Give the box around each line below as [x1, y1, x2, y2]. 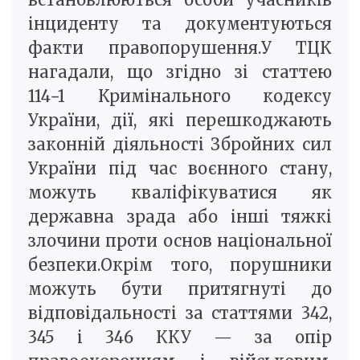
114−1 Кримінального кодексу [28, 85, 332, 106]
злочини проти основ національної [28, 230, 332, 251]
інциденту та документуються [28, 13, 332, 34]
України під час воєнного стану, [28, 157, 332, 178]
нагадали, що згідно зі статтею [28, 61, 332, 82]
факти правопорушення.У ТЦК [28, 37, 332, 58]
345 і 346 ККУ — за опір [28, 326, 332, 347]
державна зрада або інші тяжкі [28, 206, 332, 227]
